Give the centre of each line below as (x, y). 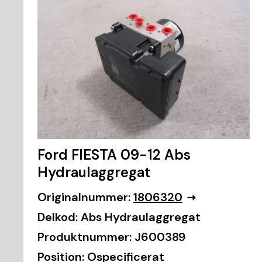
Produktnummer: (85, 237)
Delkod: (58, 217)
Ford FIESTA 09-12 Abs (114, 155)
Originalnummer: (84, 197)
